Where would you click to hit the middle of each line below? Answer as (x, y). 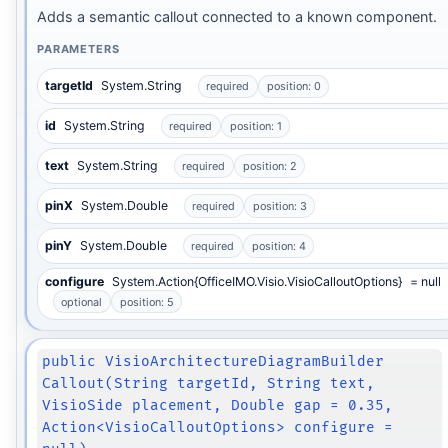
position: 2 (269, 165)
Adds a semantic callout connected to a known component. (236, 16)
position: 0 (293, 86)
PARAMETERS (78, 48)
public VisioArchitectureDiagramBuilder (213, 361)
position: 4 (278, 245)
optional (82, 301)
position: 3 (279, 205)
